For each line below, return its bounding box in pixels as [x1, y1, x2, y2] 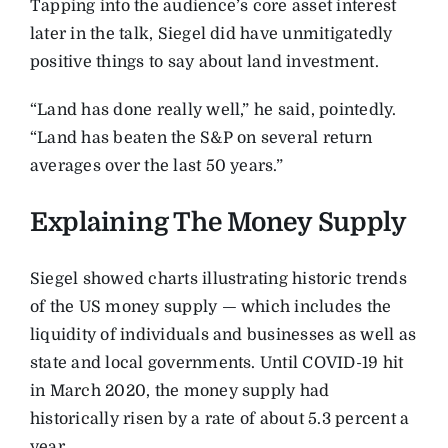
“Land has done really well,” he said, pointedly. [29, 101, 397, 120]
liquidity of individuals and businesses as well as [29, 326, 416, 345]
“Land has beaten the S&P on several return [29, 129, 373, 148]
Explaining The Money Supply [29, 208, 407, 238]
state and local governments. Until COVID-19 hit [29, 354, 404, 373]
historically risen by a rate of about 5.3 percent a [29, 410, 410, 429]
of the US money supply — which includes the [29, 298, 392, 317]
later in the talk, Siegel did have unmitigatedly [29, 25, 393, 44]
